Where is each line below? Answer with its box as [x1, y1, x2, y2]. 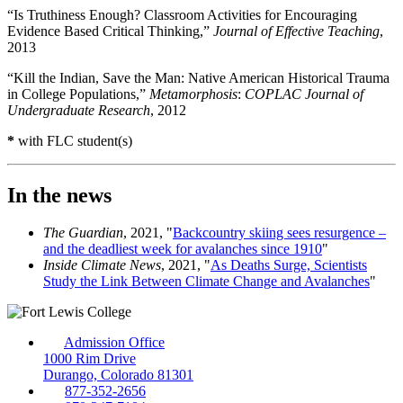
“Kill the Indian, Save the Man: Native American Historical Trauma [7, 69, 390, 85]
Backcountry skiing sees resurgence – [173, 225, 386, 241]
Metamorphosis [149, 85, 237, 102]
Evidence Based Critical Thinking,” [7, 22, 213, 39]
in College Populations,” [7, 85, 149, 102]
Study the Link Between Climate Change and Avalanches [43, 273, 370, 290]
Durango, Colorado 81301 [43, 367, 193, 383]
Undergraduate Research [7, 102, 150, 118]
